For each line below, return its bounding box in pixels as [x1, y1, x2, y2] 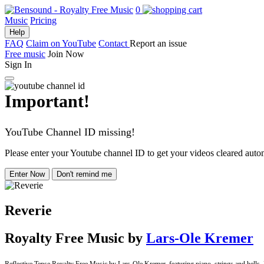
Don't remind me [57, 170, 112, 179]
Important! [5, 91, 90, 111]
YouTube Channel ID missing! [5, 126, 135, 138]
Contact [98, 38, 130, 48]
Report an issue [130, 38, 187, 48]
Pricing [30, 15, 57, 25]
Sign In [5, 60, 32, 70]
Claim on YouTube [26, 38, 96, 48]
